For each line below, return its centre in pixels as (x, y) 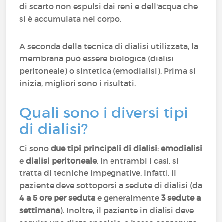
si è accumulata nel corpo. (71, 19)
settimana (40, 210)
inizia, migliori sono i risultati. (80, 83)
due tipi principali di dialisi (104, 148)
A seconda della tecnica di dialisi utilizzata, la (109, 46)
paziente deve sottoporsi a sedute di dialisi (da (111, 185)
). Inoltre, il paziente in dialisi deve (127, 210)
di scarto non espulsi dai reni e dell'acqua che (109, 6)
